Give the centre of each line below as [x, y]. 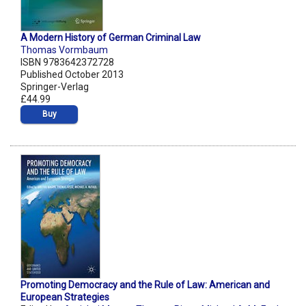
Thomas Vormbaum [64, 50]
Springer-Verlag [55, 87]
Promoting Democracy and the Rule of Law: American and [145, 285]
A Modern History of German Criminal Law [111, 38]
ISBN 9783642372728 [67, 62]
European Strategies [65, 297]
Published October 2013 [72, 75]
